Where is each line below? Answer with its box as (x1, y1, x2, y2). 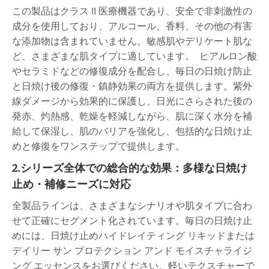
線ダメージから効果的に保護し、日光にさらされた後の (12, 95, 252, 107)
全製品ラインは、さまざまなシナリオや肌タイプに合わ (12, 199, 252, 212)
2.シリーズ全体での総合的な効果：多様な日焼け (12, 162, 247, 175)
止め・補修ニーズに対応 (12, 178, 131, 191)
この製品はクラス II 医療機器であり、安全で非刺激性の (12, 5, 252, 17)
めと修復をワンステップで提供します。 (12, 140, 185, 153)
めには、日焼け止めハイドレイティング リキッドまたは (12, 229, 255, 242)
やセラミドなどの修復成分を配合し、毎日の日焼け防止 (12, 65, 252, 77)
